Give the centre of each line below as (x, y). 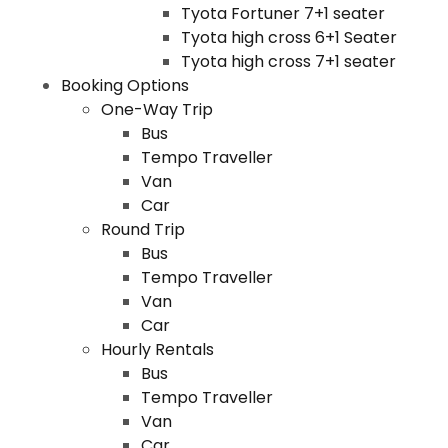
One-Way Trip (156, 109)
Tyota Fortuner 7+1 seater (282, 13)
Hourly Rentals (157, 349)
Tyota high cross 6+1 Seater (288, 37)
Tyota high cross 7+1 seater (288, 61)
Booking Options (124, 85)
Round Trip (142, 229)
